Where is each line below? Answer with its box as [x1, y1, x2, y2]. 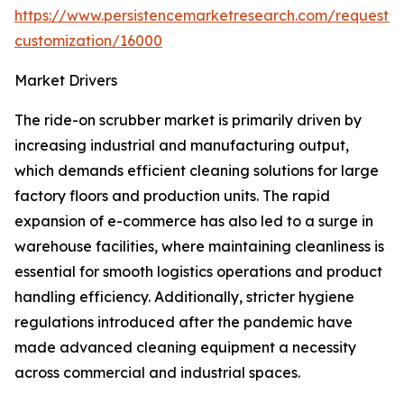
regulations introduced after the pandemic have [14, 313, 353, 332]
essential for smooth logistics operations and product [14, 262, 382, 281]
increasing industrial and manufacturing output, [14, 136, 349, 155]
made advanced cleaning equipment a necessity [14, 338, 356, 357]
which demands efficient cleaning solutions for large [14, 161, 379, 180]
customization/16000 [14, 32, 162, 50]
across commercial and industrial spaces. [14, 363, 300, 382]
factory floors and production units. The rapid [14, 187, 330, 206]
